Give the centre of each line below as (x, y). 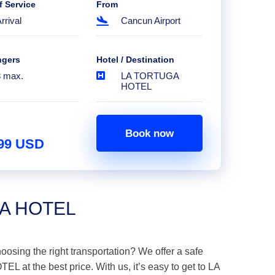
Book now (149, 133)
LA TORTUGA (149, 76)
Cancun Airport (150, 21)
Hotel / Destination (135, 60)
